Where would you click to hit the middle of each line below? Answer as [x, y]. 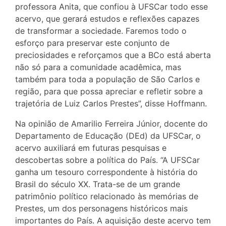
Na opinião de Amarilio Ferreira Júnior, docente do [111, 123]
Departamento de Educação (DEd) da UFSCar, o [108, 135]
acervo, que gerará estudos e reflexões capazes [107, 18]
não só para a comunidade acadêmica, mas [98, 67]
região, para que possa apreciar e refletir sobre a [109, 91]
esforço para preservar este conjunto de [92, 43]
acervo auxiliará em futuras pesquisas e [91, 148]
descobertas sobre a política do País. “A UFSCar [107, 160]
